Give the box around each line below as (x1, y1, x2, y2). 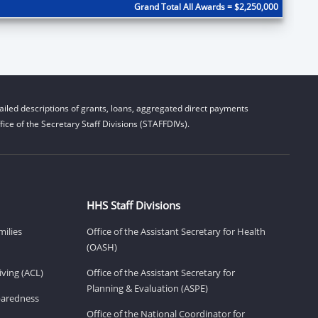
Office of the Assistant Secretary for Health (87, 224, 265, 238)
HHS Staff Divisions (87, 197, 180, 212)
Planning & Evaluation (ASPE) (87, 281, 208, 295)
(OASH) (87, 240, 117, 253)
